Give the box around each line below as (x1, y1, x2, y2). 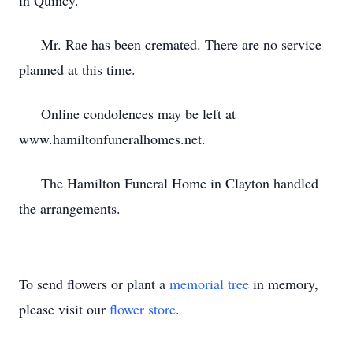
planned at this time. (19, 60, 136, 79)
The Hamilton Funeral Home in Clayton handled (19, 173, 318, 192)
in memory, (249, 274, 318, 293)
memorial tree (169, 274, 249, 293)
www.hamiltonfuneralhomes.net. (19, 129, 206, 148)
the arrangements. (19, 199, 121, 217)
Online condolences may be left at (19, 104, 236, 123)
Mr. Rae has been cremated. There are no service (19, 35, 321, 54)
